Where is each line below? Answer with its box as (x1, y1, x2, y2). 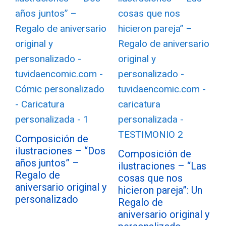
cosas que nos (118, 172, 183, 184)
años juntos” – (15, 157, 79, 169)
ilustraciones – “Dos (15, 145, 105, 157)
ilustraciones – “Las (118, 160, 206, 172)
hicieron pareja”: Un (118, 184, 202, 196)
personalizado (15, 193, 78, 205)
